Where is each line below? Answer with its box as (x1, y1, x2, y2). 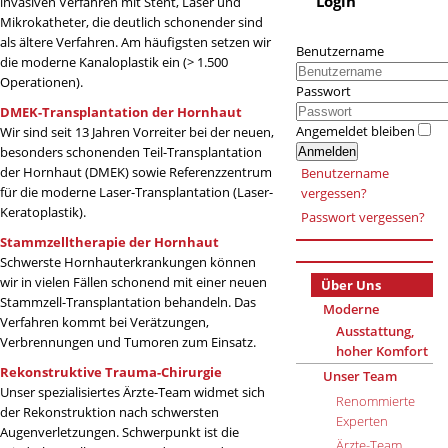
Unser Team (322, 366, 397, 385)
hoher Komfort (335, 341, 428, 360)
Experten (335, 412, 388, 431)
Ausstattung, (335, 321, 414, 340)
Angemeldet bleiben (295, 122, 415, 141)
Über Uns (320, 276, 381, 295)
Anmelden (297, 144, 356, 160)
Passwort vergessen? (300, 208, 425, 227)
